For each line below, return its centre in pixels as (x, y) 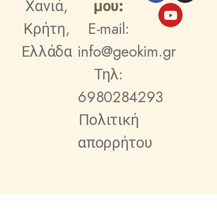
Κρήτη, (47, 28)
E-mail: (108, 28)
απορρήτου (115, 142)
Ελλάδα (46, 51)
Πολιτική (108, 119)
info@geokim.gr (127, 51)
